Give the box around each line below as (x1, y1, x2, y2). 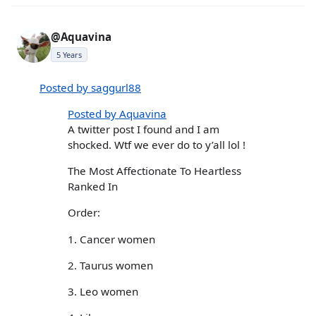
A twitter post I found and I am (68, 122, 219, 136)
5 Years (56, 49, 82, 60)
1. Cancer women (68, 231, 155, 246)
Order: (68, 205, 100, 220)
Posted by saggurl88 (39, 80, 141, 95)
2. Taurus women (68, 257, 153, 272)
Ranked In (68, 179, 118, 194)
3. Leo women (68, 284, 138, 298)
